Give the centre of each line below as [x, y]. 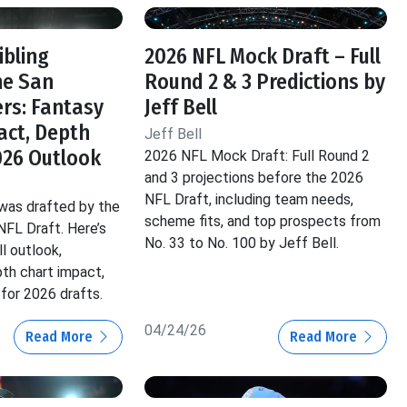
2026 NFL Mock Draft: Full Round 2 [258, 156]
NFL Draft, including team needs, [249, 200]
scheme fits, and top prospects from [263, 222]
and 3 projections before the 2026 [254, 178]
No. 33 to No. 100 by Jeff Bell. [242, 243]
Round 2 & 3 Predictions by [265, 82]
